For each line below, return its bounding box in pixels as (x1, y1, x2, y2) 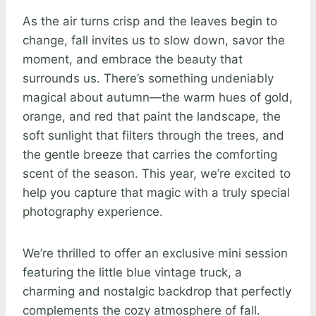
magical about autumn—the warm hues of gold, (23, 90, 293, 104)
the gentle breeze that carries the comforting (23, 147, 277, 162)
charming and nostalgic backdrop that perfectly (23, 284, 291, 298)
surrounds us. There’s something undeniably (23, 71, 274, 85)
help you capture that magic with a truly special (23, 185, 290, 200)
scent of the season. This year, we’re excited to (23, 166, 291, 181)
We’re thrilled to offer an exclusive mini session (23, 245, 288, 260)
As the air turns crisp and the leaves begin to (23, 13, 277, 28)
